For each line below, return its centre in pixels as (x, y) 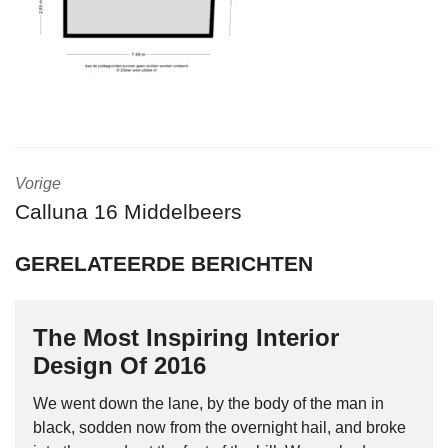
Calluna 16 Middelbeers (128, 211)
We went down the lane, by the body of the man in (208, 403)
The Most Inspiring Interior (186, 337)
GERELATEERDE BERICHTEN (164, 263)
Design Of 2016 (119, 365)
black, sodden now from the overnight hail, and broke (219, 427)
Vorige (38, 183)
